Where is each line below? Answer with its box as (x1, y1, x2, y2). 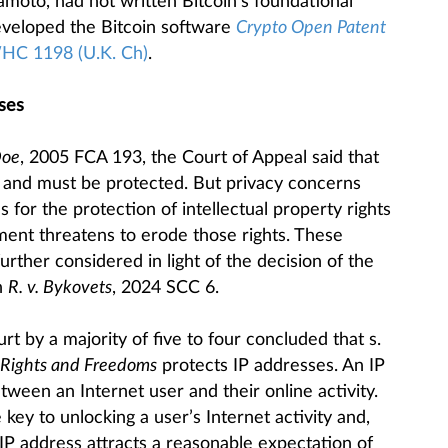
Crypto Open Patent (235, 19, 386, 37)
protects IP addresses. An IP (156, 357, 385, 375)
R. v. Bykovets (7, 279, 112, 297)
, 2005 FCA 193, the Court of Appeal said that (19, 149, 379, 167)
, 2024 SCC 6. (111, 279, 219, 297)
